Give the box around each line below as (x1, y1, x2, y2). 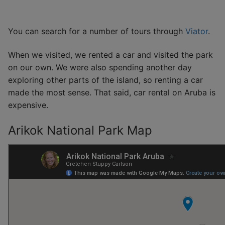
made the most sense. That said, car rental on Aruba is (8, 87, 215, 98)
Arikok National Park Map (8, 123, 152, 138)
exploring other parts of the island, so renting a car (8, 75, 203, 85)
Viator (185, 26, 208, 36)
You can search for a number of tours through (8, 26, 185, 36)
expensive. (8, 100, 48, 110)
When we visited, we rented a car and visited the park (8, 50, 213, 60)
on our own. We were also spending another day (8, 62, 192, 73)
